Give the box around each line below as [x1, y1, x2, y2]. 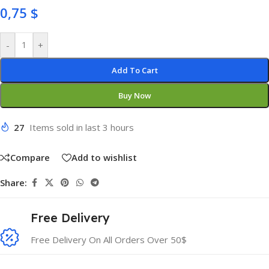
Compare [10, 151, 50, 164]
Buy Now [118, 90, 151, 101]
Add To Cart [111, 65, 158, 76]
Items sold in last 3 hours [29, 121, 134, 133]
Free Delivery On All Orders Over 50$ [31, 233, 187, 246]
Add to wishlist [71, 151, 137, 164]
